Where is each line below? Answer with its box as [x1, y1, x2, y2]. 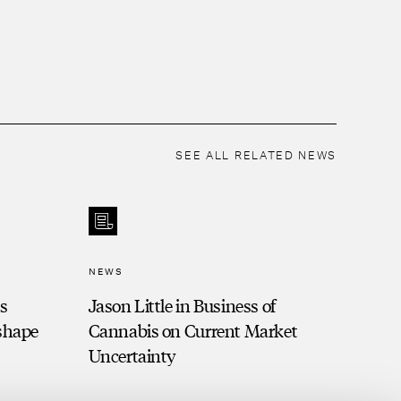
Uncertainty [88, 344, 177, 367]
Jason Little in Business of [88, 294, 276, 317]
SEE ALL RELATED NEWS [175, 148, 337, 162]
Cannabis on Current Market [88, 319, 298, 342]
